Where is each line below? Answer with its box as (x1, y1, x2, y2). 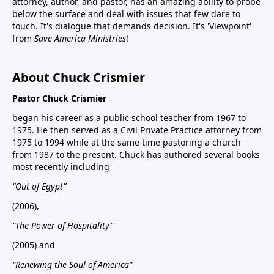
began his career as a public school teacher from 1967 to (12, 112, 246, 124)
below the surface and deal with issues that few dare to (12, 8, 240, 20)
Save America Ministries (34, 32, 126, 45)
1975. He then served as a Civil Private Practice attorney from (12, 124, 262, 136)
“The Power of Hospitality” (12, 220, 113, 232)
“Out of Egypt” (12, 180, 66, 193)
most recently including (12, 161, 109, 173)
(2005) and (12, 239, 55, 251)
